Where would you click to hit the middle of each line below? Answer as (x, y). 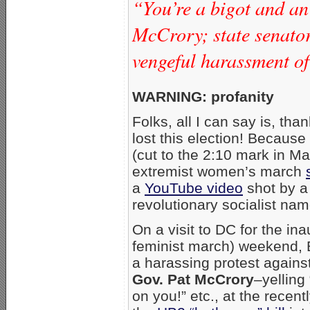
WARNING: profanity (203, 96)
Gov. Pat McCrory (193, 279)
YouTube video (194, 188)
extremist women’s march (219, 171)
